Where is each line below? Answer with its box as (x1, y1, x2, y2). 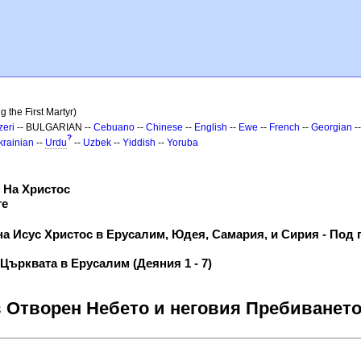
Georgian (311, 122, 352, 133)
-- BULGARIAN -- (15, 122, 93, 133)
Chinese (146, 122, 183, 133)
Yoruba (167, 137, 198, 148)
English (194, 122, 227, 133)
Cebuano (93, 122, 135, 133)
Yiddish (122, 137, 156, 148)
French (269, 122, 300, 133)
